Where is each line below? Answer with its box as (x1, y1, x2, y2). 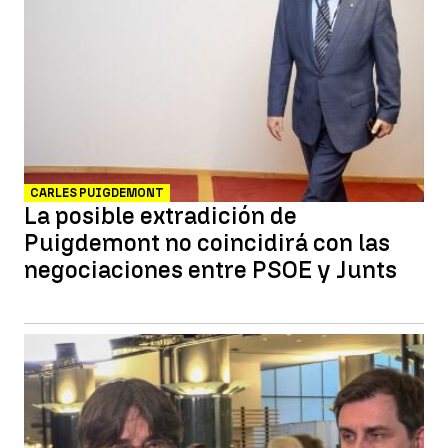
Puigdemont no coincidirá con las (24, 228, 390, 257)
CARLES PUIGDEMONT (30, 186, 164, 200)
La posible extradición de (24, 201, 297, 230)
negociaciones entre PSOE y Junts (24, 255, 397, 284)
